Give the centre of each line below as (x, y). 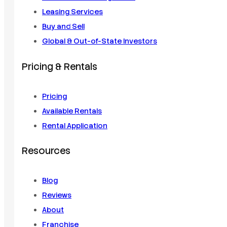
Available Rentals (72, 111)
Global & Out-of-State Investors (100, 41)
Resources (46, 151)
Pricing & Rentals (60, 67)
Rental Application (75, 125)
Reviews (57, 195)
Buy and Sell (63, 27)
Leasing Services (72, 12)
